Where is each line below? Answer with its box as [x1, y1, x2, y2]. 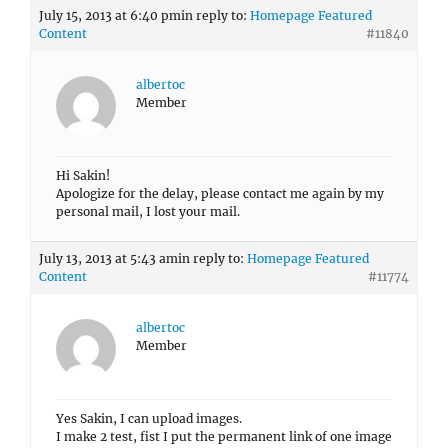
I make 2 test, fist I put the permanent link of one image [56, 429, 392, 444]
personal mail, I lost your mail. [56, 204, 240, 219]
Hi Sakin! [56, 168, 110, 183]
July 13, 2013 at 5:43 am [39, 251, 178, 266]
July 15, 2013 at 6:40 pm [39, 8, 181, 23]
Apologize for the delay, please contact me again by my [56, 186, 384, 201]
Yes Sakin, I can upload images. [56, 411, 242, 426]
